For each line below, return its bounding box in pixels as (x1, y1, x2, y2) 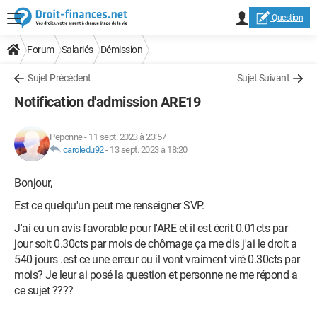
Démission (100, 44, 142, 55)
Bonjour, (14, 176, 52, 190)
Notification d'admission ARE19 (14, 93, 200, 110)
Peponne (50, 132, 83, 142)
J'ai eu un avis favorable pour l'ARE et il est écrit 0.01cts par (14, 221, 287, 235)
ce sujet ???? (14, 284, 74, 297)
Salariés (61, 44, 93, 55)
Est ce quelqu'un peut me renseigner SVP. (14, 199, 204, 212)
